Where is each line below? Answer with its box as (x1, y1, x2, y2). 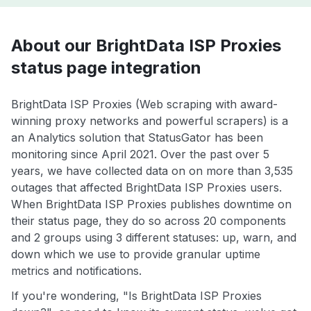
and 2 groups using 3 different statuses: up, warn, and (11, 230, 296, 245)
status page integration (11, 58, 201, 78)
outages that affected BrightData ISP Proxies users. (11, 180, 282, 195)
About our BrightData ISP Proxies (11, 35, 281, 56)
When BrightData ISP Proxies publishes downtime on (11, 197, 292, 212)
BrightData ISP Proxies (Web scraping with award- (11, 97, 278, 112)
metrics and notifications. (11, 264, 142, 278)
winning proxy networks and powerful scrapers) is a (11, 114, 288, 128)
